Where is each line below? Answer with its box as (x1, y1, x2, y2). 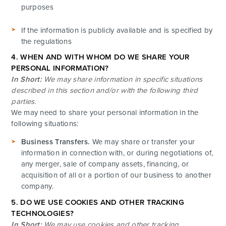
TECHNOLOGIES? (11, 208, 74, 218)
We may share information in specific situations (42, 75, 203, 84)
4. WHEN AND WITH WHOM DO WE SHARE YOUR (11, 52, 190, 62)
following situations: (11, 119, 79, 129)
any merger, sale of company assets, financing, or (21, 159, 189, 169)
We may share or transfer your (90, 137, 195, 147)
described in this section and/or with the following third (11, 86, 198, 95)
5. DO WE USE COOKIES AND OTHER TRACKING (11, 197, 185, 207)
